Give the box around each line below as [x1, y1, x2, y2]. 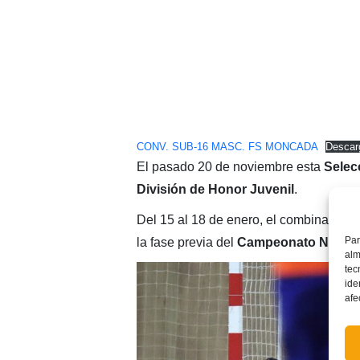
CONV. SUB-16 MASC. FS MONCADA [136, 140, 318, 153]
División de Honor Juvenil [136, 182, 294, 196]
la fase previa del [136, 235, 237, 249]
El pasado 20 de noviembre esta [136, 159, 324, 174]
